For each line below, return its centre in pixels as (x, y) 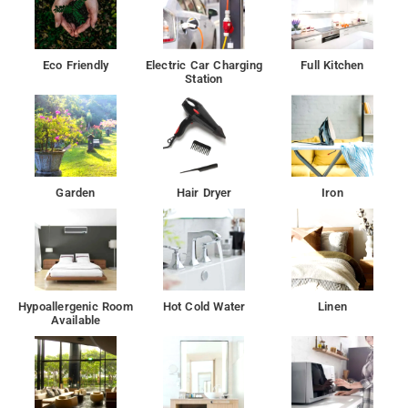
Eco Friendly (76, 65)
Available (76, 320)
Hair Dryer (204, 192)
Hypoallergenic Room (76, 306)
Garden (76, 192)
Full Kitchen (332, 65)
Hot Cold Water (204, 306)
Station (204, 78)
